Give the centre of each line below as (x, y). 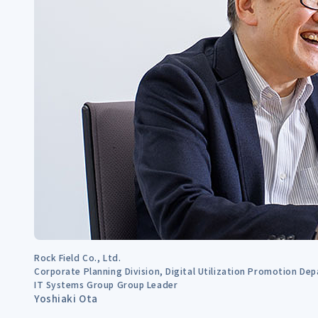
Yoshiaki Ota (66, 298)
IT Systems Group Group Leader (106, 284)
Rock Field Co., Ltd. (78, 257)
